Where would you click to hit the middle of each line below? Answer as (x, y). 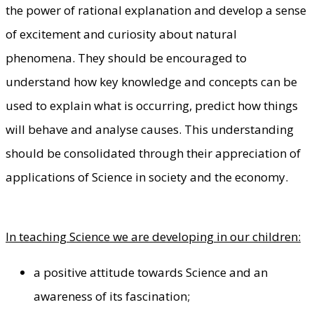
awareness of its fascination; (112, 296)
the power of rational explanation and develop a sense (156, 10)
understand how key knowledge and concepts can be (151, 81)
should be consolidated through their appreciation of (153, 153)
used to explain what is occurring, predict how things (152, 105)
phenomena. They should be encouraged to (126, 57)
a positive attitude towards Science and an (151, 272)
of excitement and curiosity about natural (121, 34)
